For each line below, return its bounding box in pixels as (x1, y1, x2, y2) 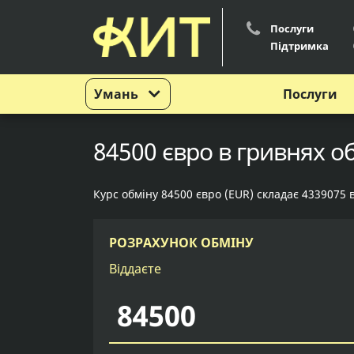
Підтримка (270, 39, 329, 53)
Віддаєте (109, 260, 161, 277)
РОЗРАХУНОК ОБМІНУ (109, 234, 254, 251)
